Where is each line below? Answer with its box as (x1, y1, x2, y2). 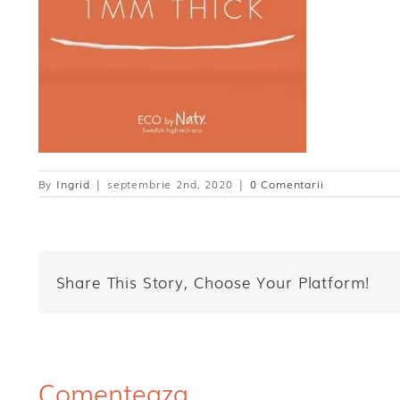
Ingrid (56, 176, 91, 193)
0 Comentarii (249, 176, 324, 193)
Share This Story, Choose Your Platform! (55, 271, 371, 294)
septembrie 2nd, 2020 (106, 176, 233, 193)
